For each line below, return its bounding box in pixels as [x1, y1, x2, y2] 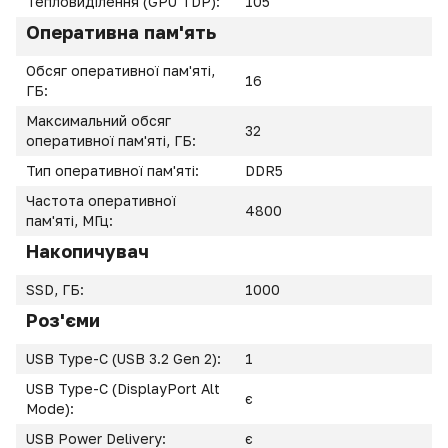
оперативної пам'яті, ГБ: [26, 132, 200, 149]
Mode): [26, 400, 78, 417]
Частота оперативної [26, 192, 176, 209]
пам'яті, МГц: [26, 212, 117, 229]
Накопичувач [26, 240, 149, 262]
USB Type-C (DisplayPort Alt [26, 380, 220, 397]
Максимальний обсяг [26, 112, 171, 129]
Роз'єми [26, 309, 100, 331]
